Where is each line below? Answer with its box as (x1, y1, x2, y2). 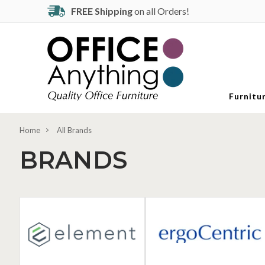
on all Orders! (132, 5, 207, 17)
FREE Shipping (71, 5, 132, 17)
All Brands (57, 125, 92, 135)
